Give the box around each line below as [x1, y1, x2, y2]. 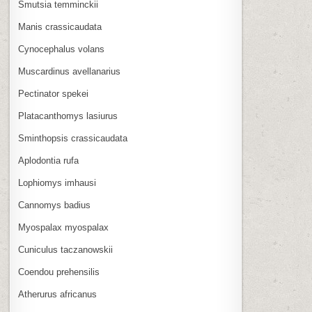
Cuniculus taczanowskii [18, 244, 114, 255]
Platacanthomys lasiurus [18, 111, 118, 121]
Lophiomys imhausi [18, 178, 97, 188]
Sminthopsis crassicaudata [18, 133, 128, 143]
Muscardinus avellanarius [18, 66, 121, 77]
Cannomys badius [18, 200, 91, 210]
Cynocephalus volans [18, 44, 105, 54]
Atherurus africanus [18, 289, 97, 299]
